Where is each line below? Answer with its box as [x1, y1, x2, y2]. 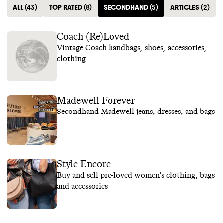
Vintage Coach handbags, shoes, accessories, [57, 44, 207, 52]
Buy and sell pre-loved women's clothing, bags [57, 171, 215, 179]
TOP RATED [49, 3, 82, 12]
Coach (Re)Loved [57, 32, 129, 42]
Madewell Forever [57, 96, 135, 106]
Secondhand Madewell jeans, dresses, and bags [57, 108, 215, 115]
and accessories [57, 182, 108, 190]
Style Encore [57, 159, 111, 169]
